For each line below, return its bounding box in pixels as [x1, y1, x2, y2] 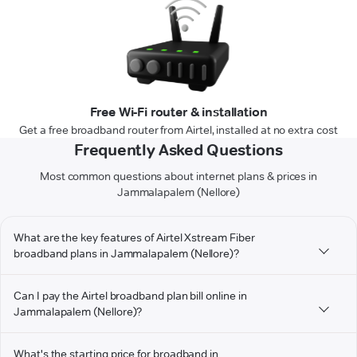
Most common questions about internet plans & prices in [39, 169, 318, 184]
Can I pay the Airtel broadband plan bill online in [14, 288, 247, 304]
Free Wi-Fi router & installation [89, 104, 268, 120]
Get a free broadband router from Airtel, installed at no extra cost [19, 123, 338, 138]
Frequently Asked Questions [74, 140, 283, 160]
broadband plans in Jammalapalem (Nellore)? [14, 246, 240, 261]
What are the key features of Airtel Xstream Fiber [14, 230, 255, 245]
